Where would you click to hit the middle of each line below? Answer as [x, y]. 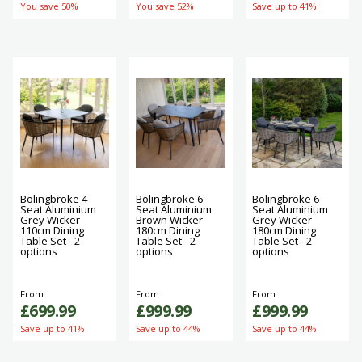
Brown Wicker [170, 220]
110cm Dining [52, 231]
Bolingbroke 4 [53, 199]
